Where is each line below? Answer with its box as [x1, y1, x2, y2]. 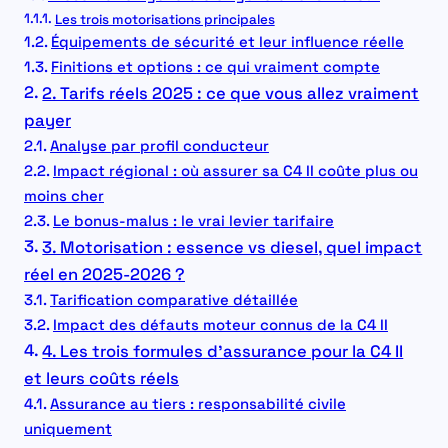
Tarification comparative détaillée [49, 290, 298, 310]
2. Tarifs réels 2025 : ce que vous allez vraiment [42, 83, 420, 105]
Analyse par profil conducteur [49, 136, 269, 156]
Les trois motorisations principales [54, 11, 275, 29]
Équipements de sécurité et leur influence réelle [50, 32, 404, 52]
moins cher [24, 186, 104, 206]
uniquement [24, 419, 112, 439]
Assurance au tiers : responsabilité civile [49, 394, 346, 414]
